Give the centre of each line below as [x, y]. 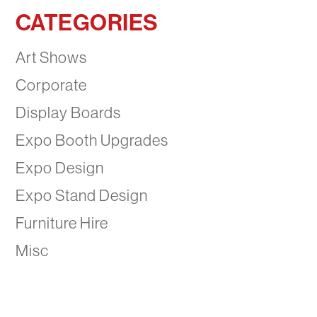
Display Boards [68, 113]
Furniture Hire [62, 223]
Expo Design [59, 168]
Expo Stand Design [81, 196]
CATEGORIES [87, 22]
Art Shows [51, 58]
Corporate [51, 85]
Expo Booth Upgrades [92, 140]
